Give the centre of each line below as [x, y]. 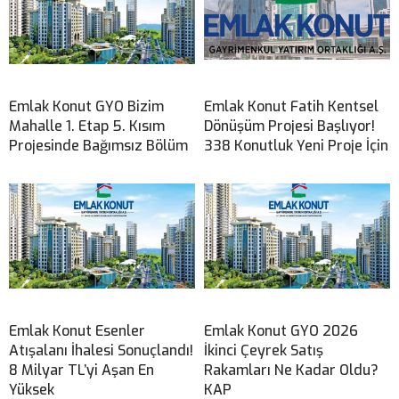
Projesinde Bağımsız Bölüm [98, 146]
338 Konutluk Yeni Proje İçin [296, 146]
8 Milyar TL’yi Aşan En [81, 370]
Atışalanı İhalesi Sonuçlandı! [101, 351]
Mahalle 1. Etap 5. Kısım [87, 126]
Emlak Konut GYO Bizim [86, 107]
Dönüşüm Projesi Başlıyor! [289, 126]
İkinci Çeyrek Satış [264, 351]
